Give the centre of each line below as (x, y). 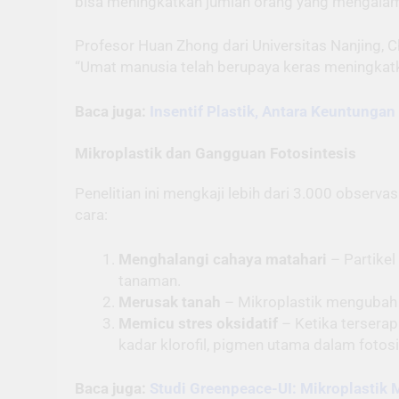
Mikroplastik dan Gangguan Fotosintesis (216, 154)
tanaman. (149, 280)
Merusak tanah (169, 301)
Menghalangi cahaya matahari (222, 259)
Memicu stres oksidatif (198, 323)
